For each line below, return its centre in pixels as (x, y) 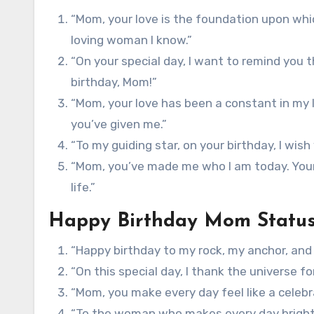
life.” (83, 187)
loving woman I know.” (131, 40)
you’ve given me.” (119, 124)
